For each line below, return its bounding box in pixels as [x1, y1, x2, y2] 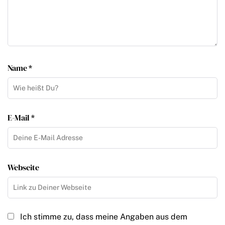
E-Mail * [8, 112, 35, 124]
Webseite [8, 162, 39, 173]
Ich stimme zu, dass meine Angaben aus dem [20, 212, 187, 222]
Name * [8, 62, 32, 74]
